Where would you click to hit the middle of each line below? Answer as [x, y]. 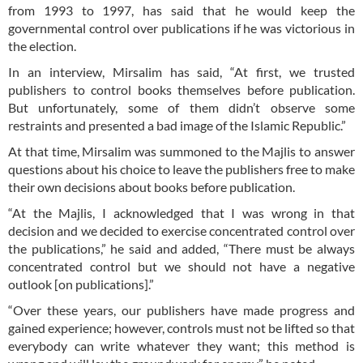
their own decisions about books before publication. [152, 187]
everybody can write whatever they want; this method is [181, 346]
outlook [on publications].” [81, 284]
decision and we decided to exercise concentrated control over [181, 231]
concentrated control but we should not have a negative [181, 267]
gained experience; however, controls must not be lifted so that [181, 328]
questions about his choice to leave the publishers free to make [181, 169]
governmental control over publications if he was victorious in [181, 28]
